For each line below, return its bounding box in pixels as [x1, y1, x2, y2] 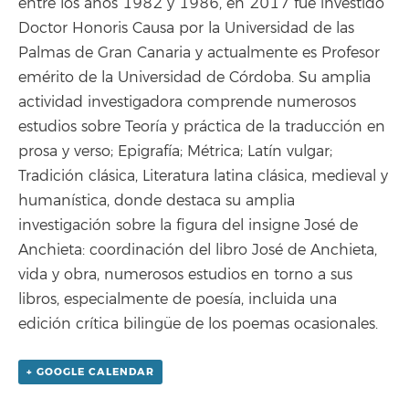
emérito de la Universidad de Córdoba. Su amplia [18, 68, 371, 88]
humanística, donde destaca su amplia [18, 192, 295, 211]
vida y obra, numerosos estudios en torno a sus [18, 266, 352, 285]
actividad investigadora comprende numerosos [18, 93, 356, 112]
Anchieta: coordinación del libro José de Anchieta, [18, 241, 377, 260]
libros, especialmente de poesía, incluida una [18, 290, 337, 309]
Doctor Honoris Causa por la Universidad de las [18, 19, 354, 38]
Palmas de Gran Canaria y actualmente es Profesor [18, 44, 380, 63]
